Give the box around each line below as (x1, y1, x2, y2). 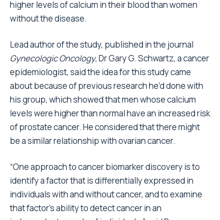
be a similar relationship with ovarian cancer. (10, 135, 175, 147)
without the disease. (10, 13, 87, 25)
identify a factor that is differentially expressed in (10, 175, 193, 187)
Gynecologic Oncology (10, 53, 95, 64)
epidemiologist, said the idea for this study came (10, 66, 191, 78)
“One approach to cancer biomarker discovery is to (10, 161, 200, 173)
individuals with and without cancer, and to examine (10, 189, 202, 200)
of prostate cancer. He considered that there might (10, 121, 200, 133)
